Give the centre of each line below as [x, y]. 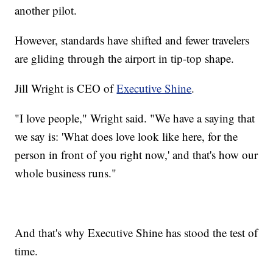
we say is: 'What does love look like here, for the [126, 136]
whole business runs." [66, 172]
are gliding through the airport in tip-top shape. [125, 58]
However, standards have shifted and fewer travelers [132, 40]
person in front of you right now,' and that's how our [136, 154]
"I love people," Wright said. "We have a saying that [135, 118]
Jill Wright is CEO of [66, 88]
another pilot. [46, 10]
